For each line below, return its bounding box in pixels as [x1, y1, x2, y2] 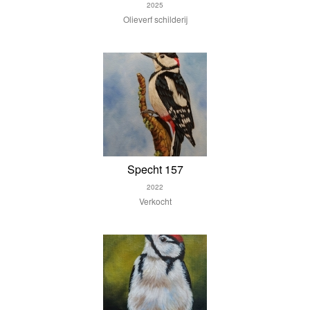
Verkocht [138, 195, 172, 207]
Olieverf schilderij [122, 13, 188, 25]
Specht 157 [127, 161, 183, 177]
